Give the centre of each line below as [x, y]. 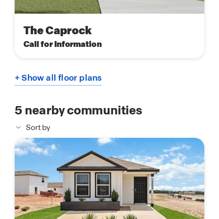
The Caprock [58, 31]
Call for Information [63, 44]
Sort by [38, 128]
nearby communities [83, 110]
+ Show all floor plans [58, 78]
